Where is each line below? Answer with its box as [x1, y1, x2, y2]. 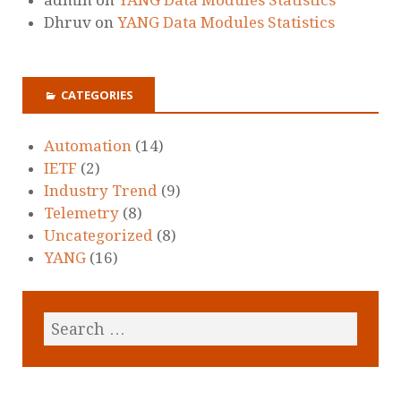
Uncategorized [44, 226, 153, 245]
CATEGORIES [61, 86, 133, 103]
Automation [44, 137, 132, 156]
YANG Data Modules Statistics [117, 13, 335, 31]
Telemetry [44, 204, 119, 223]
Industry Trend [44, 182, 158, 200]
